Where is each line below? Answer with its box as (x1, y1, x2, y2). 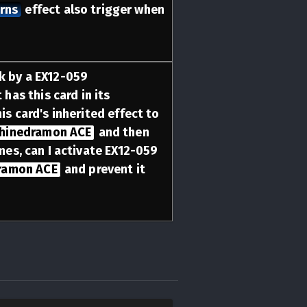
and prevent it (61, 161, 145, 177)
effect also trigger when (22, 1, 165, 17)
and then (95, 124, 149, 140)
